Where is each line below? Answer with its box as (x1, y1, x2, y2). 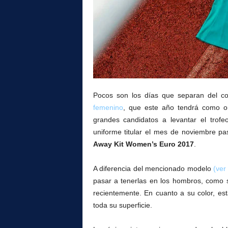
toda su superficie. (93, 201, 152, 209)
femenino (93, 103, 123, 111)
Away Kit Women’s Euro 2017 (93, 140, 194, 148)
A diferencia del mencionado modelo (93, 164, 214, 173)
